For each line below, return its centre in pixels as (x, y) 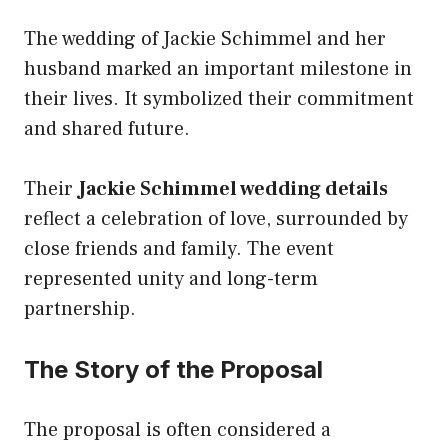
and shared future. (107, 128)
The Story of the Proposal (173, 369)
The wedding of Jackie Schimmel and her (205, 38)
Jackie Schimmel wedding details (233, 188)
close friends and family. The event (179, 248)
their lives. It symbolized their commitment (219, 98)
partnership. (80, 308)
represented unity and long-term (171, 278)
